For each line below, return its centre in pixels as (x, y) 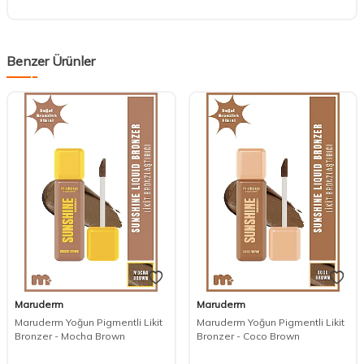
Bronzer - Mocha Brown (70, 336)
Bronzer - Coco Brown (248, 336)
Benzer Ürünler (51, 61)
